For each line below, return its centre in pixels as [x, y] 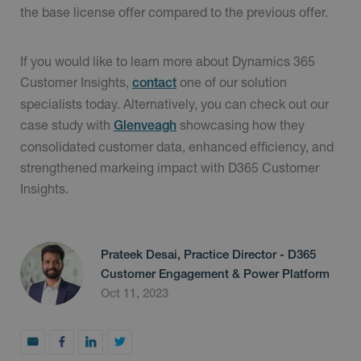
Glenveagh [145, 126]
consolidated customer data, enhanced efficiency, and [177, 147]
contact [154, 83]
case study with [67, 125]
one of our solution [232, 82]
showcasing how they [241, 125]
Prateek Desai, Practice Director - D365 [208, 254]
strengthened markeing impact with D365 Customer [170, 168]
